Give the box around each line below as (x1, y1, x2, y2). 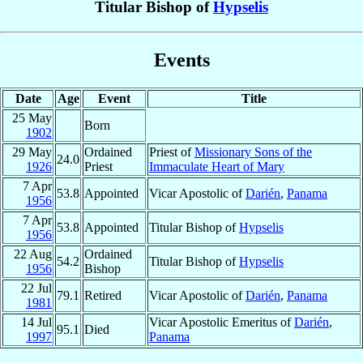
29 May (12, 144, 52, 159)
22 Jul (21, 280, 52, 295)
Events (153, 49, 210, 70)
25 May (12, 110, 52, 125)
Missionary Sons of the (194, 144, 312, 159)
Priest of (149, 144, 194, 159)
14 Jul (21, 314, 52, 329)
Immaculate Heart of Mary (149, 159, 284, 173)
